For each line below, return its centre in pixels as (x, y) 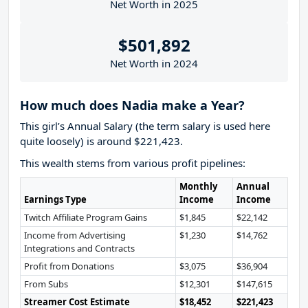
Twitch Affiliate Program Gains (85, 218)
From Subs (46, 284)
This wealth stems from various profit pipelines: (133, 163)
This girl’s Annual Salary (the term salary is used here (145, 126)
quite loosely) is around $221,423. (101, 141)
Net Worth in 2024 (154, 64)
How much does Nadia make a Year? (132, 106)
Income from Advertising (75, 235)
